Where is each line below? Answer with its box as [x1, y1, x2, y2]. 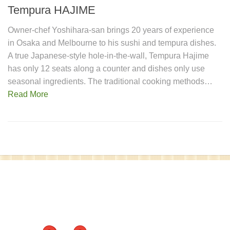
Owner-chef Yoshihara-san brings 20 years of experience [8, 26, 214, 35]
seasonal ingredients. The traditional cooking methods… [8, 77, 213, 86]
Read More [8, 90, 48, 99]
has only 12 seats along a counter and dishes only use [8, 64, 205, 73]
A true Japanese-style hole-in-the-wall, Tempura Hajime [8, 51, 209, 61]
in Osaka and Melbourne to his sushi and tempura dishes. [8, 39, 216, 48]
